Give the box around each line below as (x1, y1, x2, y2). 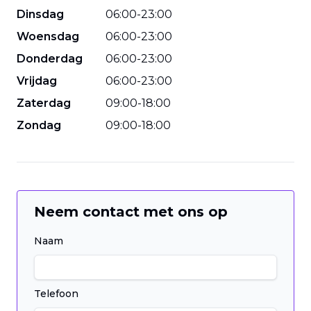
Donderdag (17, 52, 83, 65)
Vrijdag (17, 74, 57, 87)
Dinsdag (17, 8, 64, 21)
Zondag (17, 119, 61, 132)
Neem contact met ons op (34, 203, 228, 220)
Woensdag (17, 30, 79, 43)
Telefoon (34, 287, 78, 300)
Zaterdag (17, 96, 71, 110)
